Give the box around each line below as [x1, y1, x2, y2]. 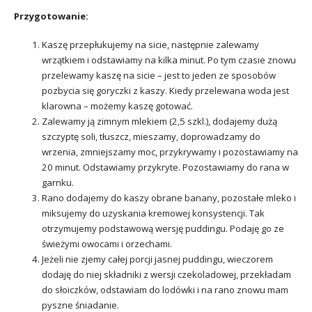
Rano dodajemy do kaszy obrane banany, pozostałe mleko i [42, 191, 296, 204]
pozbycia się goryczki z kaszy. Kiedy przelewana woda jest [42, 84, 289, 97]
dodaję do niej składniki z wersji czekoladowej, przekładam [42, 267, 291, 281]
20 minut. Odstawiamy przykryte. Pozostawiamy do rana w [42, 160, 289, 173]
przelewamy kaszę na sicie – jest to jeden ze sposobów [42, 68, 276, 81]
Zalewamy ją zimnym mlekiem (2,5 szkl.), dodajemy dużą [42, 114, 277, 127]
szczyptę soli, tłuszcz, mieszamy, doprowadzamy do [42, 130, 260, 143]
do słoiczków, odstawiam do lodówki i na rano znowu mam [42, 283, 288, 296]
